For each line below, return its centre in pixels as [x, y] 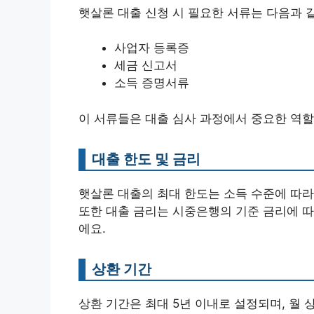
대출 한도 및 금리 [146, 158]
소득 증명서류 [152, 83]
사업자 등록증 [152, 48]
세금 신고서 [146, 66]
